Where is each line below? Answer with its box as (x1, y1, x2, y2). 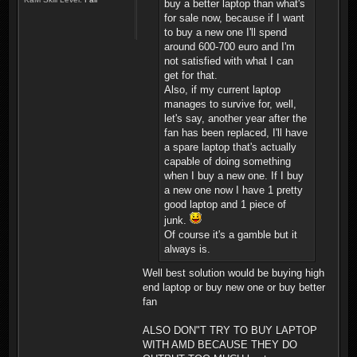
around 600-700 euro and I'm (164, 40, 295, 53)
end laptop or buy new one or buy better (143, 280, 325, 293)
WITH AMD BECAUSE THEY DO (143, 338, 297, 351)
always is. (164, 242, 210, 255)
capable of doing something (164, 155, 291, 167)
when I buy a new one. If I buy (164, 169, 304, 182)
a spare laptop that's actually (164, 140, 296, 153)
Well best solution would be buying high (143, 266, 324, 279)
